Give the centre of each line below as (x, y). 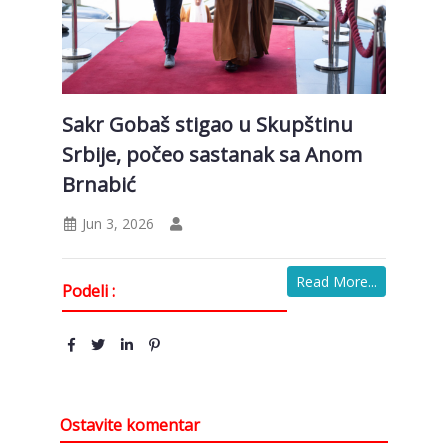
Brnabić (98, 184)
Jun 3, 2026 (115, 223)
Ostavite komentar (129, 424)
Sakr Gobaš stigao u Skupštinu (207, 124)
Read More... (337, 281)
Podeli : (88, 290)
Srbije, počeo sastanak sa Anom (211, 154)
